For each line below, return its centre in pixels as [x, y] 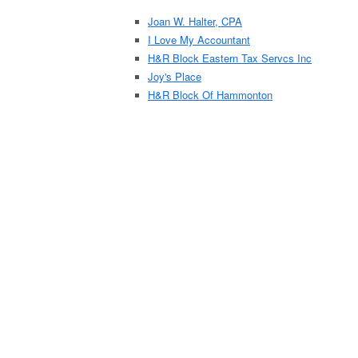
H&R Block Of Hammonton [210, 95]
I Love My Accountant [199, 40]
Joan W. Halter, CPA [195, 21]
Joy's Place [175, 76]
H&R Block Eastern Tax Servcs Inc [230, 58]
